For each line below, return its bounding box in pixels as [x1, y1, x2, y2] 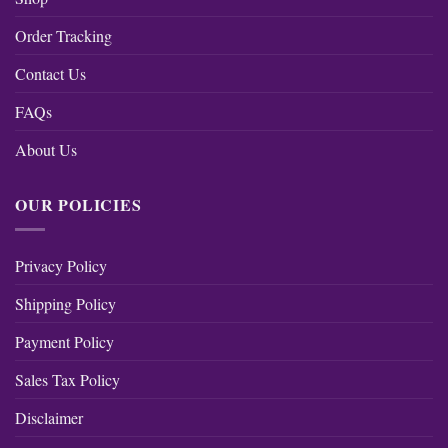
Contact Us [15, 62, 86, 84]
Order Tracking [15, 24, 112, 46]
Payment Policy [15, 330, 114, 352]
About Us [15, 138, 77, 160]
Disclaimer [15, 406, 83, 428]
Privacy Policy [15, 254, 107, 276]
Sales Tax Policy [15, 368, 120, 390]
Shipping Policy [15, 292, 116, 314]
